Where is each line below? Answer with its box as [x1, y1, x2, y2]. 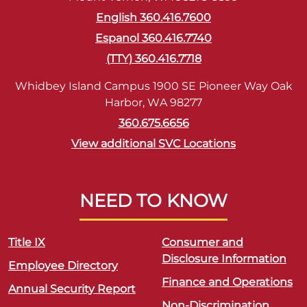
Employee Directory [8, 259, 118, 272]
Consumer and [162, 236, 243, 249]
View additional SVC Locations [71, 137, 236, 150]
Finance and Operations [162, 275, 293, 288]
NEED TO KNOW [79, 190, 228, 212]
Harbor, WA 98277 [105, 96, 202, 109]
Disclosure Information [162, 252, 286, 265]
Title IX [8, 236, 45, 249]
